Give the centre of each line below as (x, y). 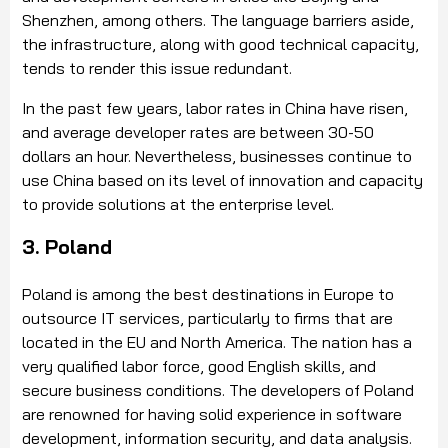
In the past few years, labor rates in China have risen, (215, 108)
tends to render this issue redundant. (157, 68)
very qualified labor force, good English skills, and (199, 366)
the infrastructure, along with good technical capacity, (220, 44)
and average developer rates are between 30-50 (198, 132)
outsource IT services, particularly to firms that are (207, 318)
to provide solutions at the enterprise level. (178, 204)
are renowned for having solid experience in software (212, 414)
